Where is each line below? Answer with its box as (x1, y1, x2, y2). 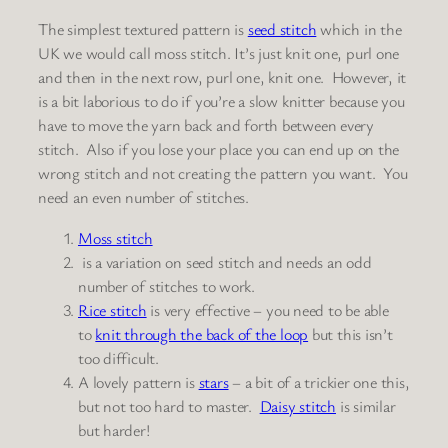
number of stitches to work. (78, 274, 256, 297)
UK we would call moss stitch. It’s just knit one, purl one (38, 42, 400, 65)
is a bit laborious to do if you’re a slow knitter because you (38, 90, 405, 113)
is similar (336, 394, 396, 417)
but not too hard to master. (78, 394, 260, 417)
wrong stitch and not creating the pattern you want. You (38, 162, 408, 185)
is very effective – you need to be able (146, 298, 389, 321)
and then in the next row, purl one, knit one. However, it (38, 66, 407, 89)
